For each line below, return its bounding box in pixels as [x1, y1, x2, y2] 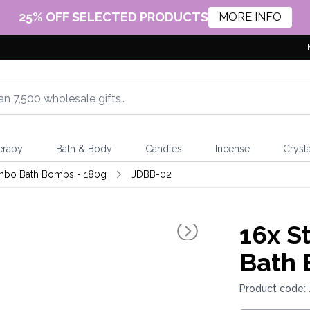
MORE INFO [218, 10, 282, 24]
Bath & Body [55, 143, 112, 154]
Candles [145, 143, 182, 154]
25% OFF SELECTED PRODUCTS [18, 9, 208, 24]
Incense [215, 143, 250, 154]
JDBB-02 [131, 169, 172, 180]
